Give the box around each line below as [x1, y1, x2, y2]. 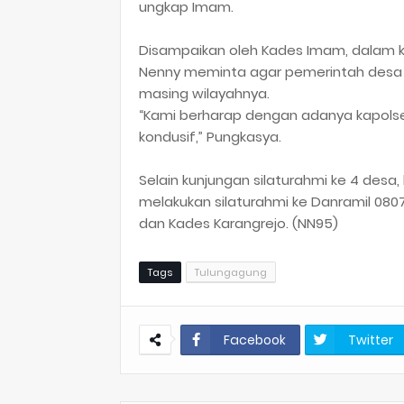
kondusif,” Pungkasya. [139, 127, 281, 146]
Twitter [348, 331, 393, 349]
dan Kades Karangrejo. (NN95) [139, 214, 338, 233]
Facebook [224, 331, 286, 349]
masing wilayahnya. [139, 84, 270, 103]
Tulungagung [195, 265, 267, 280]
